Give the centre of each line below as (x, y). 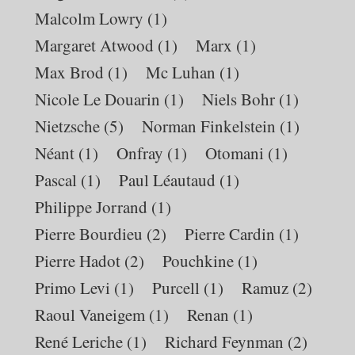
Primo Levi (73, 287)
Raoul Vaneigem (90, 314)
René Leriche (79, 341)
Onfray (140, 153)
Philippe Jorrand (92, 206)
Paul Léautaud (168, 179)
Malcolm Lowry (90, 18)
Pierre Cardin (230, 233)
